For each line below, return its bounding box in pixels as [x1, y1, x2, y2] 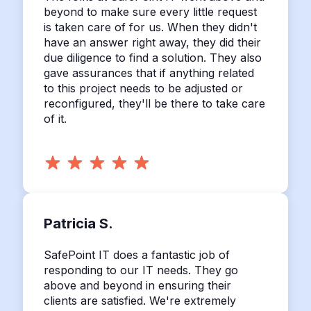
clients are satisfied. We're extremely [43, 294, 236, 308]
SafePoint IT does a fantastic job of [43, 248, 230, 262]
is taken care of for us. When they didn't [43, 20, 257, 34]
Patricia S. [43, 215, 113, 232]
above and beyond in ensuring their [43, 278, 231, 292]
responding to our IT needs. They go [43, 263, 238, 277]
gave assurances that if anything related [43, 66, 254, 80]
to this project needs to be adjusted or [43, 81, 243, 95]
